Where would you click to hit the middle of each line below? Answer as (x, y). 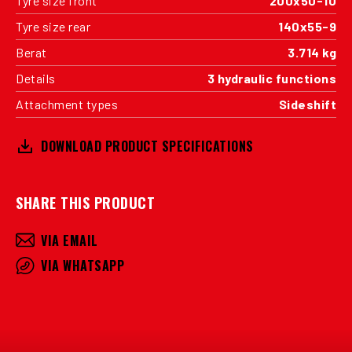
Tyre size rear (53, 26)
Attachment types (67, 104)
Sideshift (307, 104)
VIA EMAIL (70, 240)
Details (36, 78)
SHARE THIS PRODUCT (85, 202)
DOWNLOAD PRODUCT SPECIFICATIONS (147, 146)
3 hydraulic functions (271, 78)
